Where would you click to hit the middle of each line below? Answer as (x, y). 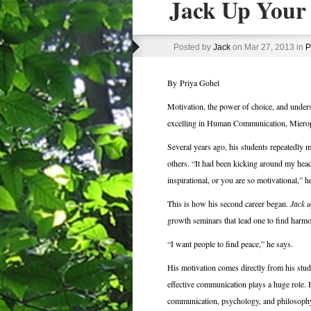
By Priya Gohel (193, 83)
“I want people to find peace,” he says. (230, 244)
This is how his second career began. (228, 203)
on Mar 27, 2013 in (268, 47)
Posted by (193, 47)
